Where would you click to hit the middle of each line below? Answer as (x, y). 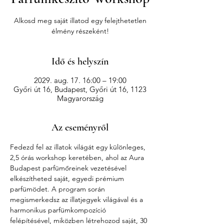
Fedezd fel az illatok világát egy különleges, (79, 147)
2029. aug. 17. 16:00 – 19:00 (80, 80)
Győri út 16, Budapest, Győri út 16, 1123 (80, 89)
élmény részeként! (80, 31)
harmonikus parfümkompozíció (59, 210)
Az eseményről (80, 127)
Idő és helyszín (80, 61)
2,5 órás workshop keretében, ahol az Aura (78, 157)
